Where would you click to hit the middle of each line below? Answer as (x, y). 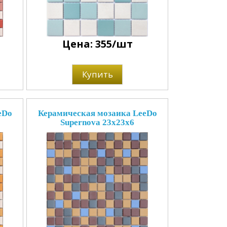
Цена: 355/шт (97, 44)
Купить (97, 74)
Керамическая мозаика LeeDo (97, 113)
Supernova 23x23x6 (97, 122)
